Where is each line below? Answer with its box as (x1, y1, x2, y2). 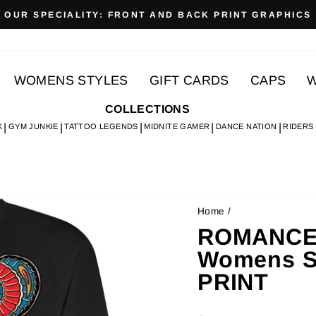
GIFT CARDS (149, 73, 229, 87)
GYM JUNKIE (8, 122, 59, 130)
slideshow (157, 44, 211, 56)
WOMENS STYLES (13, 73, 128, 87)
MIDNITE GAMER (144, 122, 210, 130)
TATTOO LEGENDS (64, 122, 138, 130)
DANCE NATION (215, 122, 277, 130)
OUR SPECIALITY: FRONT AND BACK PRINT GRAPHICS (4, 10, 312, 20)
